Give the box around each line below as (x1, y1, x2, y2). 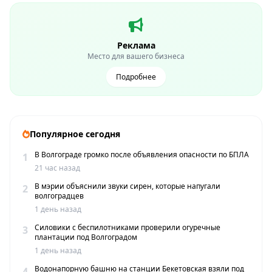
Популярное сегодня (30, 128, 120, 140)
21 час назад (35, 163, 80, 174)
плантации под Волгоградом (35, 232, 137, 243)
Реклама (117, 39, 155, 52)
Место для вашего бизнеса (87, 51, 185, 62)
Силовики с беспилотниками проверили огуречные (35, 222, 220, 233)
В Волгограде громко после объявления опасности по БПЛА (35, 149, 249, 160)
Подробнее (116, 72, 156, 83)
